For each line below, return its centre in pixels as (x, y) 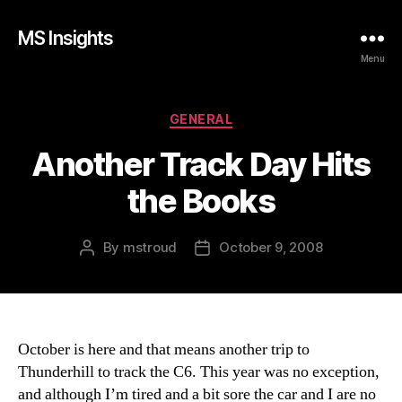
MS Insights (66, 38)
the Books (201, 201)
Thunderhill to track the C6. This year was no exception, (199, 371)
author (107, 267)
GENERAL (201, 119)
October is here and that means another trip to (164, 349)
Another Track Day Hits (201, 164)
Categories (240, 115)
